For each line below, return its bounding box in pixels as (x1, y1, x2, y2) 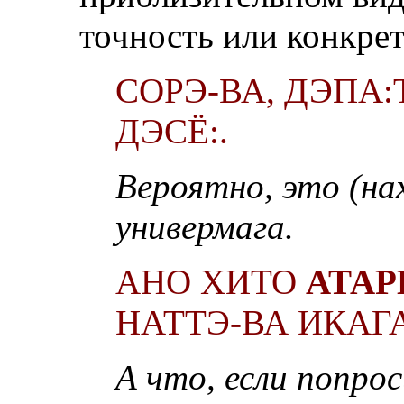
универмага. (115, 207, 294, 246)
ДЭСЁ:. (115, 111, 228, 151)
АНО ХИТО (115, 262, 306, 301)
